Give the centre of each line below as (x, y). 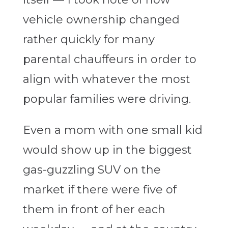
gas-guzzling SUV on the (92, 170)
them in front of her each (94, 210)
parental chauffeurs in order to (109, 60)
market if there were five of (99, 190)
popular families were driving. (107, 99)
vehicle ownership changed (101, 20)
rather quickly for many (89, 40)
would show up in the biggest (107, 150)
